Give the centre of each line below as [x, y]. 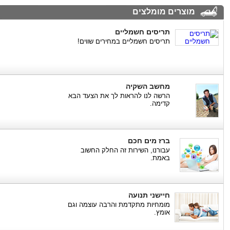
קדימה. [160, 103]
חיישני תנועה [149, 195]
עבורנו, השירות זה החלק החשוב [125, 150]
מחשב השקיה [148, 86]
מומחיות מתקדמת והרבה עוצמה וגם [119, 205]
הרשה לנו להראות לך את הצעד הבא [119, 96]
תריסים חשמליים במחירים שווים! [124, 41]
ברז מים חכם [149, 141]
